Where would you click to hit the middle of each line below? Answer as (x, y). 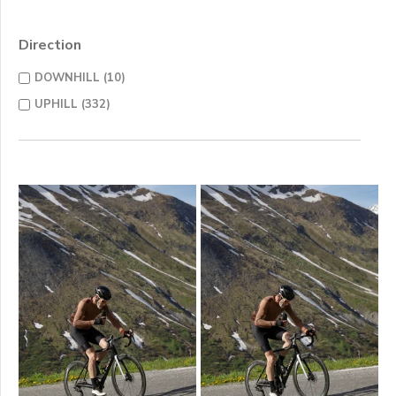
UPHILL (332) (72, 104)
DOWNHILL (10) (80, 78)
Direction (50, 45)
